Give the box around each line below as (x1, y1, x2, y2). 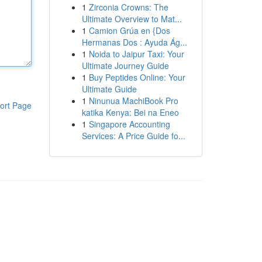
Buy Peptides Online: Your (88, 71, 185, 83)
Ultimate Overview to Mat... (81, 13, 182, 25)
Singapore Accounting (88, 118, 170, 130)
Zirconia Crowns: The (88, 1, 168, 13)
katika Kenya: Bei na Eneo (81, 106, 179, 118)
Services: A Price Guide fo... (81, 130, 185, 142)
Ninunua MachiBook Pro (88, 95, 178, 106)
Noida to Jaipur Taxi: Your (88, 48, 184, 60)
